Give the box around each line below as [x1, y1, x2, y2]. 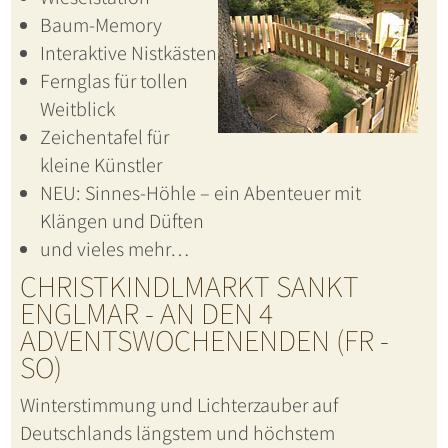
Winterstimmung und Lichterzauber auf [19, 392, 338, 419]
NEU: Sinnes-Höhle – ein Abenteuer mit [39, 180, 361, 207]
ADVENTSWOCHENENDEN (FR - [19, 320, 389, 361]
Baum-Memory [39, 12, 162, 39]
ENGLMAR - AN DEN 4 [19, 293, 273, 334]
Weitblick [39, 96, 115, 123]
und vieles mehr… [39, 236, 190, 263]
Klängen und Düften [39, 208, 204, 235]
